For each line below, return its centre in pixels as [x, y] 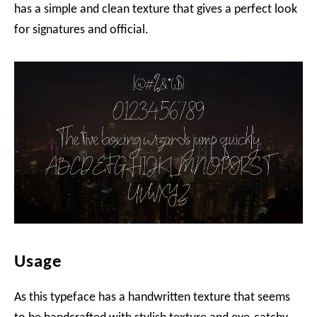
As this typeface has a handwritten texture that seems [152, 298]
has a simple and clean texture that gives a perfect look [156, 10]
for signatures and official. [81, 30]
